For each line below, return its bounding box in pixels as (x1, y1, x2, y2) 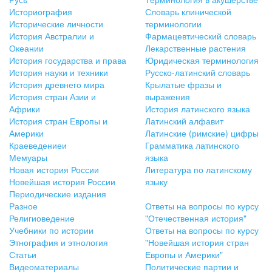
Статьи (9, 248, 36, 261)
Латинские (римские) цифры (145, 127, 259, 140)
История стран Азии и (9, 90, 96, 103)
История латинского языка (145, 103, 250, 115)
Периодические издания (9, 188, 106, 200)
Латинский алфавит (145, 115, 223, 127)
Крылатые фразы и (145, 78, 222, 91)
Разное (9, 200, 38, 212)
